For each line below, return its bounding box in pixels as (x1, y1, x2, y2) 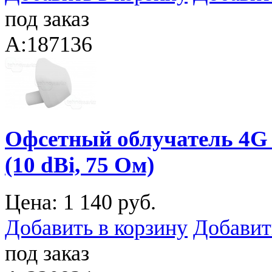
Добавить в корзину (5, 215, 188, 240)
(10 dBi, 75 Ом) (5, 152, 154, 178)
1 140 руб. (63, 189, 156, 214)
